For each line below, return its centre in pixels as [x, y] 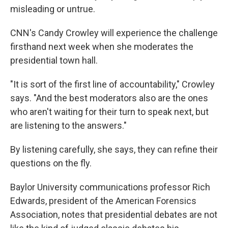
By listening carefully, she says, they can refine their [114, 150]
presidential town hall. [54, 61]
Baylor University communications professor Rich [110, 187]
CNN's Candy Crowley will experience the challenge [114, 33]
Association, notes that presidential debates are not [114, 215]
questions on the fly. [51, 163]
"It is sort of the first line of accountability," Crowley [112, 84]
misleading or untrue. [53, 9]
